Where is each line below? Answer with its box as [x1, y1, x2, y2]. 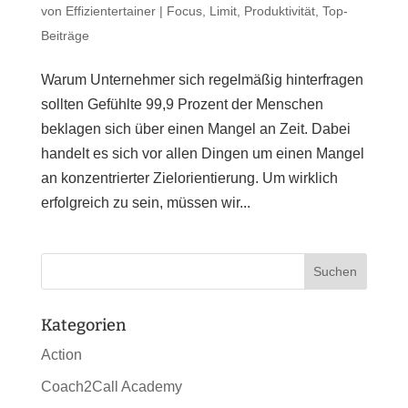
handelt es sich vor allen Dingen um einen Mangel [40, 146, 364, 162]
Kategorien [40, 315, 126, 336]
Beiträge [40, 28, 89, 44]
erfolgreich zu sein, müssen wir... [40, 195, 250, 211]
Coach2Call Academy [40, 379, 182, 395]
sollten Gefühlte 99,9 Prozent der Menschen [40, 97, 323, 113]
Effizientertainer [65, 4, 156, 19]
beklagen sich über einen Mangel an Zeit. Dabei [40, 121, 351, 138]
